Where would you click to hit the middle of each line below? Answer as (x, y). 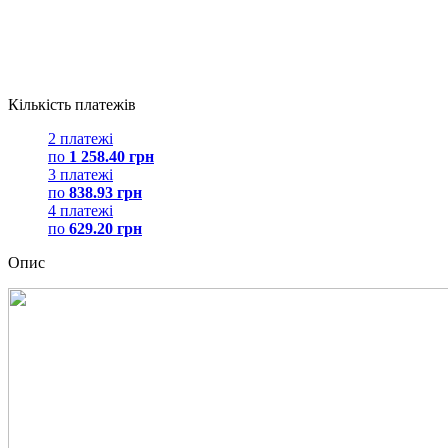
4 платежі (80, 210)
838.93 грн (105, 192)
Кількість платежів (72, 104)
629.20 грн (105, 228)
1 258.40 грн (111, 156)
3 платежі (80, 174)
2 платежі (80, 138)
